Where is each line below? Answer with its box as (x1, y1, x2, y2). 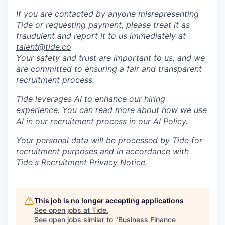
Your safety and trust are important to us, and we (16, 53, 205, 63)
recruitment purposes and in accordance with (16, 146, 189, 157)
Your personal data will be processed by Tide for (16, 135, 202, 146)
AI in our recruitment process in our (16, 116, 153, 127)
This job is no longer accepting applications (34, 196, 184, 205)
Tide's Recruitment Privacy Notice (16, 157, 145, 168)
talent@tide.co (16, 42, 71, 52)
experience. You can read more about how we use (16, 105, 207, 116)
